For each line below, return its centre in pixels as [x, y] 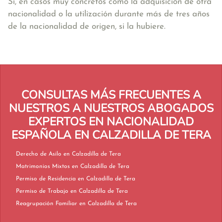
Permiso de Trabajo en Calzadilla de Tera [99, 191]
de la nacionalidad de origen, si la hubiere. [87, 27]
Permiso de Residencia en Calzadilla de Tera [107, 179]
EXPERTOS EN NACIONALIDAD [111, 122]
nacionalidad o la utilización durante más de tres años [109, 14]
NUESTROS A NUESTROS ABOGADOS [111, 108]
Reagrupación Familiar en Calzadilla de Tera [108, 204]
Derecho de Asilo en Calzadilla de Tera [92, 154]
